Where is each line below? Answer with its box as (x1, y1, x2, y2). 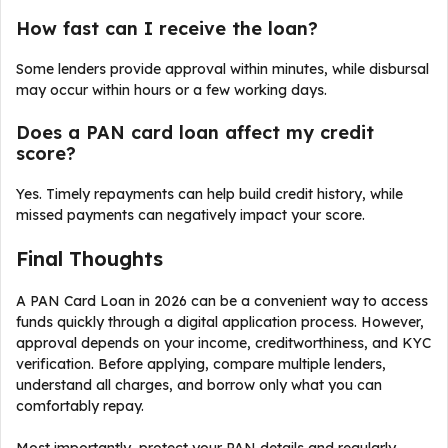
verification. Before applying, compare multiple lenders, (16, 355, 386, 373)
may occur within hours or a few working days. (16, 81, 327, 99)
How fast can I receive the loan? (16, 17, 318, 40)
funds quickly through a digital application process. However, (16, 313, 424, 331)
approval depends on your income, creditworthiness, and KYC (16, 334, 431, 352)
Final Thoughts (16, 246, 163, 271)
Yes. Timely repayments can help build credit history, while (16, 185, 403, 203)
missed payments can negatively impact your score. (16, 206, 365, 224)
